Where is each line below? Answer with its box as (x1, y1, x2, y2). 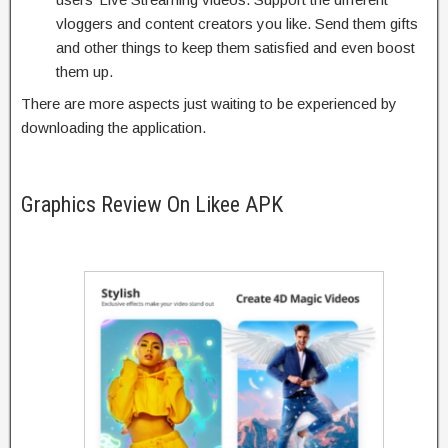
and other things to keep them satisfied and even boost (56, 38, 415, 56)
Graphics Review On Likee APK (21, 191, 283, 217)
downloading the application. (21, 118, 206, 136)
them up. (56, 62, 113, 80)
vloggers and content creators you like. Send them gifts (56, 14, 418, 32)
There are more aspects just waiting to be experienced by (21, 94, 397, 112)
